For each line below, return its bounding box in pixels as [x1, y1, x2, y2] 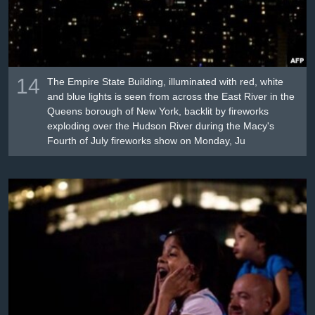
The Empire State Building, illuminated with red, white [47, 76, 284, 88]
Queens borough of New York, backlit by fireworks [47, 105, 269, 117]
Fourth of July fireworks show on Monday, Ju [47, 135, 246, 147]
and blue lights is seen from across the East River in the [47, 91, 295, 103]
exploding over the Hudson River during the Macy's [47, 120, 275, 132]
